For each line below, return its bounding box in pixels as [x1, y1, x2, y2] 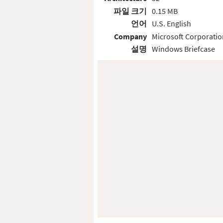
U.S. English [151, 18, 191, 29]
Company [114, 31, 147, 41]
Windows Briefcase [151, 44, 215, 54]
